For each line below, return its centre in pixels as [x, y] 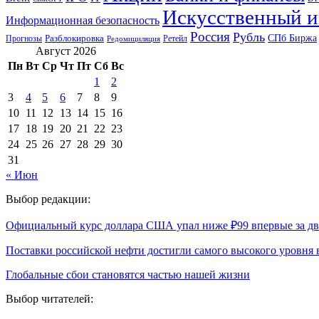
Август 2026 [66, 51]
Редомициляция [134, 38]
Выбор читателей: [49, 298]
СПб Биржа [292, 37]
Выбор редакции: [48, 199]
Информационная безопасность [83, 20]
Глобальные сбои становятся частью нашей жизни [128, 274]
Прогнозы [24, 38]
